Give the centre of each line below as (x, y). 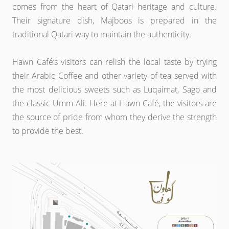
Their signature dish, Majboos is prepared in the (114, 20)
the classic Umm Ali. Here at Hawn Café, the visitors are (114, 103)
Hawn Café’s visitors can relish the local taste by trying (114, 62)
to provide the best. (48, 131)
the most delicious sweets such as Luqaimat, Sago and (114, 89)
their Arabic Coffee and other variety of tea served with (114, 75)
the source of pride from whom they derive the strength (114, 117)
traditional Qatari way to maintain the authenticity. (102, 34)
